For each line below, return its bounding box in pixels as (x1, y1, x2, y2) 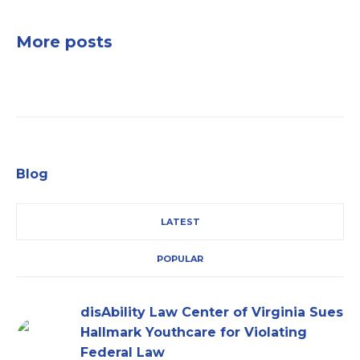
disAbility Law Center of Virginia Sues (80, 305, 343, 321)
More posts (16, 32, 112, 52)
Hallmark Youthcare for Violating (80, 325, 307, 341)
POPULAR (157, 253, 203, 265)
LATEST (160, 216, 200, 228)
